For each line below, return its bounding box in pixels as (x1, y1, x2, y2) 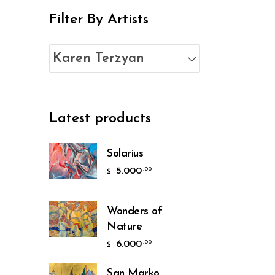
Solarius (107, 148, 143, 160)
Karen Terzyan (53, 52, 144, 66)
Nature (107, 221, 142, 233)
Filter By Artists (49, 13, 149, 27)
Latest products (49, 112, 151, 126)
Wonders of (107, 206, 162, 217)
